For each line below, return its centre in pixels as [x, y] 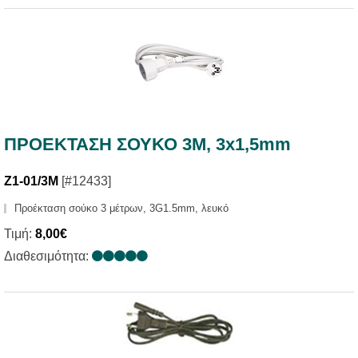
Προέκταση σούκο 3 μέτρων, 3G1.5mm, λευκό [121, 209]
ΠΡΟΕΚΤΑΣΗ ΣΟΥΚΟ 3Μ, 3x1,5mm [147, 145]
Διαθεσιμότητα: [48, 257]
